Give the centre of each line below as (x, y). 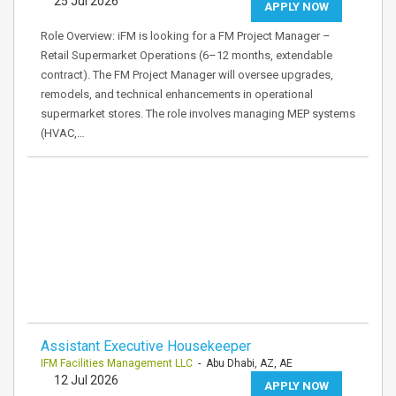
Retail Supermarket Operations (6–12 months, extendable (187, 55)
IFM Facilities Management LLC (117, 363)
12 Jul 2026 (86, 380)
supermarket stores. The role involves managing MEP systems (198, 114)
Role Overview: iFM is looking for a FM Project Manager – (186, 36)
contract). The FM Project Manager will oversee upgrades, (187, 75)
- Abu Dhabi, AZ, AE (243, 363)
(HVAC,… (63, 133)
